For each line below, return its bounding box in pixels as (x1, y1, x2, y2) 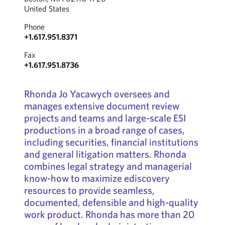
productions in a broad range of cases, (24, 124, 185, 136)
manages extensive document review (24, 99, 179, 112)
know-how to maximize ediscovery (24, 172, 170, 184)
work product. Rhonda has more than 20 (24, 208, 194, 220)
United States (24, 4, 69, 14)
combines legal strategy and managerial (24, 160, 192, 172)
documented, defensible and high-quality (24, 196, 198, 208)
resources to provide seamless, (24, 184, 155, 196)
